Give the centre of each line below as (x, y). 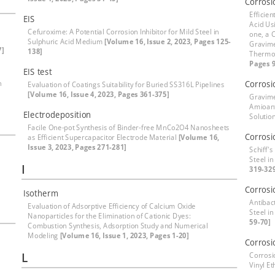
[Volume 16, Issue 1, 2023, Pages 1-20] (124, 235)
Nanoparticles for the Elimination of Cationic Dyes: (109, 216)
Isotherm (41, 193)
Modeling (44, 235)
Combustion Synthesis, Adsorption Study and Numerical (118, 226)
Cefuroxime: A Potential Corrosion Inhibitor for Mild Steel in (124, 32)
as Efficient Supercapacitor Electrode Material (103, 137)
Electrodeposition (57, 114)
